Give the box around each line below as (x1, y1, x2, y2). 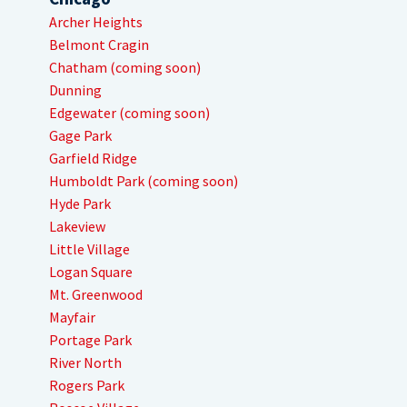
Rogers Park (49, 376, 124, 395)
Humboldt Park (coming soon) (49, 172, 238, 191)
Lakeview (49, 217, 105, 236)
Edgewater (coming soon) (49, 104, 210, 123)
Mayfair (49, 308, 95, 327)
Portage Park (49, 331, 132, 350)
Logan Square (49, 263, 133, 282)
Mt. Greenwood (49, 285, 143, 304)
